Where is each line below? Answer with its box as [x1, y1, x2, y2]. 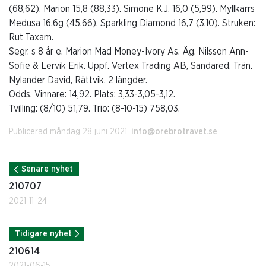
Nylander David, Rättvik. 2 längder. [9, 75, 147, 85]
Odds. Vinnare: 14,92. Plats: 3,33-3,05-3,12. [9, 89, 175, 99]
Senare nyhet [21, 164, 74, 173]
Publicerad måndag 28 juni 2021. [9, 127, 131, 136]
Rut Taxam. [9, 32, 53, 42]
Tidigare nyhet [14, 229, 72, 238]
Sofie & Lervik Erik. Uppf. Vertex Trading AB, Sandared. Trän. [9, 61, 252, 71]
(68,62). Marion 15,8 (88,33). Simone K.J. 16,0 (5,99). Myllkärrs [9, 4, 255, 14]
